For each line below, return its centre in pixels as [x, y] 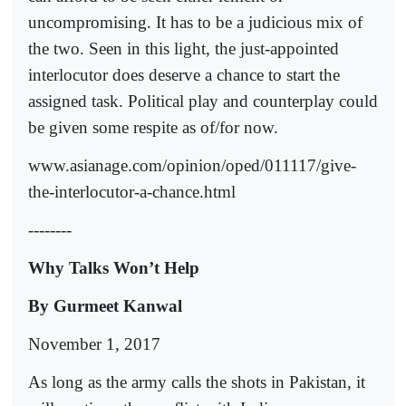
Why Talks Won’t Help [114, 267]
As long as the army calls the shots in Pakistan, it [197, 382]
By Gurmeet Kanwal [105, 305]
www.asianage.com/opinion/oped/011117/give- [192, 165]
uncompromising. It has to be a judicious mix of [195, 22]
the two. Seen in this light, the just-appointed [184, 48]
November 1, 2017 [94, 343]
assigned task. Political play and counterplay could [203, 101]
